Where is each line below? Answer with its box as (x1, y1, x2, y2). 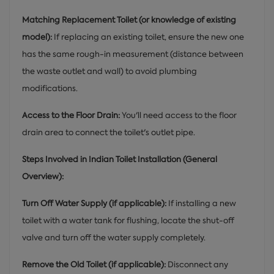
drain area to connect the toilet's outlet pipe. (22, 127, 195, 138)
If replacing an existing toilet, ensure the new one (52, 31, 244, 42)
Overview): (22, 171, 64, 182)
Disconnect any (166, 259, 228, 270)
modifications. (22, 83, 78, 94)
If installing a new (166, 198, 236, 209)
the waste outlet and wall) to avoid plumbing (22, 65, 197, 76)
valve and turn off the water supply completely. (22, 232, 206, 243)
